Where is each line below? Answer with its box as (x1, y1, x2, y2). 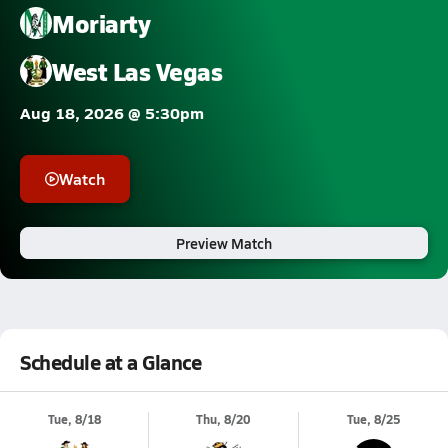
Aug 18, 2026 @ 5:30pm (20, 101, 204, 124)
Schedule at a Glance (20, 348, 202, 376)
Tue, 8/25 (346, 411, 400, 428)
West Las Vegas (52, 53, 223, 88)
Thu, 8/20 (196, 411, 251, 428)
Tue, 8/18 (47, 411, 101, 428)
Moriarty (52, 5, 151, 40)
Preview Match (176, 233, 272, 253)
